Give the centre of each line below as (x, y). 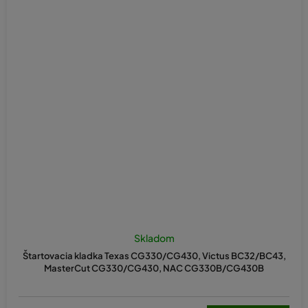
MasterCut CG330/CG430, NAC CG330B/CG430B (154, 268)
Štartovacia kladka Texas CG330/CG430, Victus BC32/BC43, (154, 255)
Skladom (154, 238)
